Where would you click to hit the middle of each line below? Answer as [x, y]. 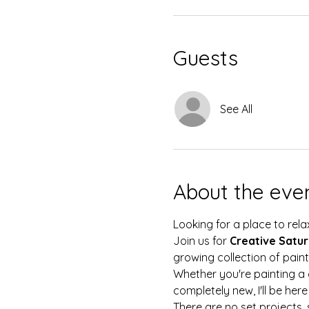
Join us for [201, 241]
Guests [205, 58]
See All [236, 109]
